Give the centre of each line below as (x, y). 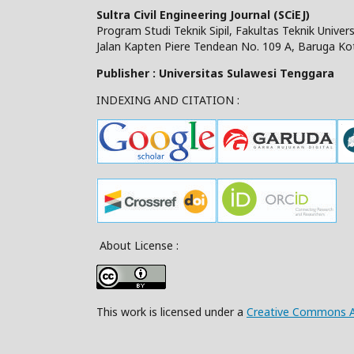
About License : (137, 245)
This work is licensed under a (171, 312)
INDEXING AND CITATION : (168, 100)
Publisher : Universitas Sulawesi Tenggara (215, 73)
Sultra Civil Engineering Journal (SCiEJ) (203, 15)
